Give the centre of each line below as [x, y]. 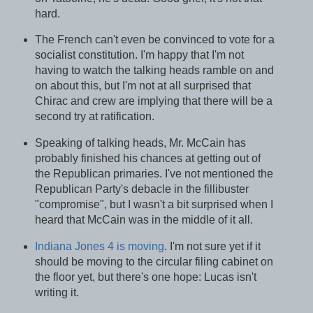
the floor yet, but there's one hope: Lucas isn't [145, 277]
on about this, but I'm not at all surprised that [143, 86]
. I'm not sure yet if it [212, 247]
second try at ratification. [94, 117]
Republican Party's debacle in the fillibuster [141, 189]
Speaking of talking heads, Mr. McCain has [140, 143]
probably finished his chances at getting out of [147, 159]
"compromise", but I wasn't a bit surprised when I [154, 205]
